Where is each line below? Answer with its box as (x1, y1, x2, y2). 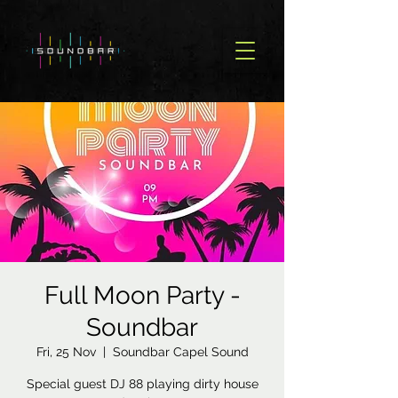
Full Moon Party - (44, 281, 241, 310)
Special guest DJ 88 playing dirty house (26, 377, 259, 391)
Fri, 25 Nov (36, 345, 96, 359)
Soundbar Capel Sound (112, 345, 249, 359)
